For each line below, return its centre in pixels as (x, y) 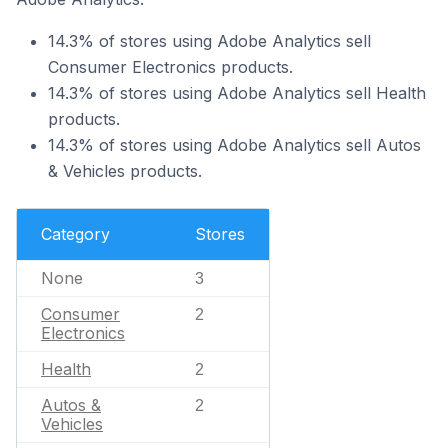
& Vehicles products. (125, 171)
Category (75, 234)
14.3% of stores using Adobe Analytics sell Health (237, 93)
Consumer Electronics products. (170, 67)
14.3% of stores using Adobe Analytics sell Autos (234, 145)
